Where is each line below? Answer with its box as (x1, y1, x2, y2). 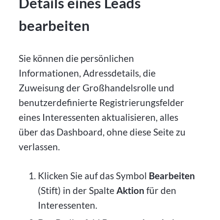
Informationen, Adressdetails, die (19, 67, 156, 79)
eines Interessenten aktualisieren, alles (19, 111, 179, 123)
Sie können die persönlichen (19, 53, 135, 64)
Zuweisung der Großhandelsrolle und (19, 82, 175, 94)
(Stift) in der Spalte (37, 184, 116, 196)
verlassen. (19, 141, 60, 153)
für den (144, 184, 176, 196)
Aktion (116, 184, 144, 196)
